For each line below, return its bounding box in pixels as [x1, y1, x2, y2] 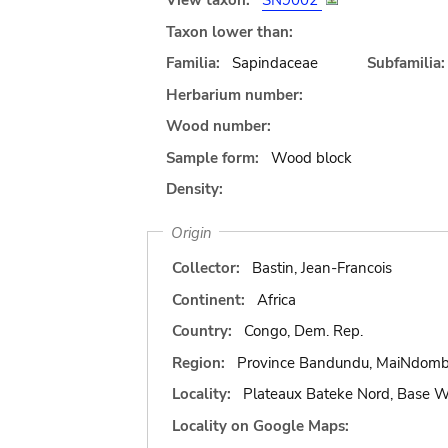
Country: [172, 321, 232, 341]
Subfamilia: [366, 53, 445, 73]
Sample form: [166, 147, 259, 168]
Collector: [172, 258, 240, 278]
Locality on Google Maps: [172, 415, 349, 436]
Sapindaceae [231, 53, 318, 73]
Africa [256, 289, 296, 310]
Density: [166, 179, 223, 199]
